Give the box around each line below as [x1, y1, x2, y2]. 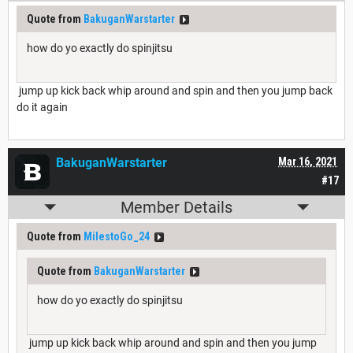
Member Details [121, 198, 232, 217]
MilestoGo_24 [84, 230, 150, 243]
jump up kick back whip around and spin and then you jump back [17, 84, 333, 98]
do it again [17, 101, 68, 114]
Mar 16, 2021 [278, 155, 337, 169]
